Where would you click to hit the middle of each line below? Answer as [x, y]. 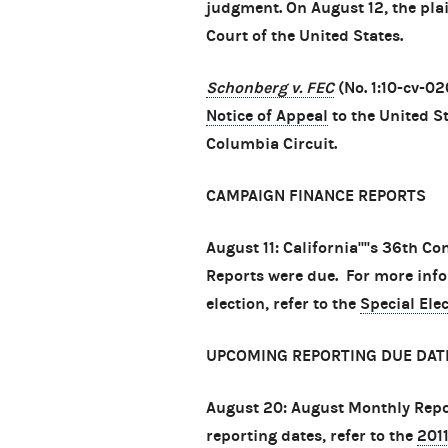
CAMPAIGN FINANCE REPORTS [316, 196]
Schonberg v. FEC [270, 88]
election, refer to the [283, 304]
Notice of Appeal [267, 116]
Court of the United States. [304, 36]
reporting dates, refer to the [311, 436]
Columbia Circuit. [271, 144]
